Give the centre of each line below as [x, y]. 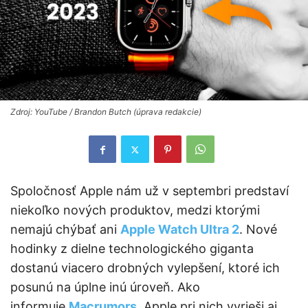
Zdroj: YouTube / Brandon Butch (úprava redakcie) [106, 112]
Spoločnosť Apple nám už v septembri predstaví [150, 191]
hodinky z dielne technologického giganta [132, 249]
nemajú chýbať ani [65, 229]
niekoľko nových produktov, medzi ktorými [135, 210]
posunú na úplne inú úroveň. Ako [105, 287]
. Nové [258, 229]
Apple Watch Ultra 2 [180, 229]
